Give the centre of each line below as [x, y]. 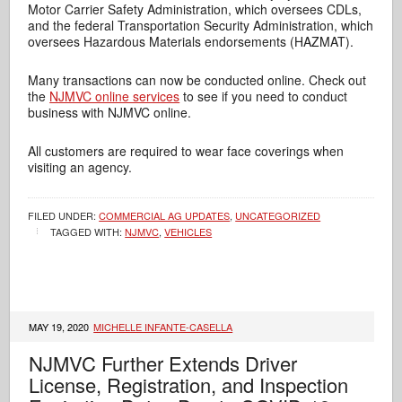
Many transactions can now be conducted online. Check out [197, 80]
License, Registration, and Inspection [189, 385]
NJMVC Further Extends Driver [163, 363]
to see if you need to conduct [264, 96]
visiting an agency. [80, 167]
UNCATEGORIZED [278, 215]
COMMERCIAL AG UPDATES [165, 215]
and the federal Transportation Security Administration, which [201, 25]
